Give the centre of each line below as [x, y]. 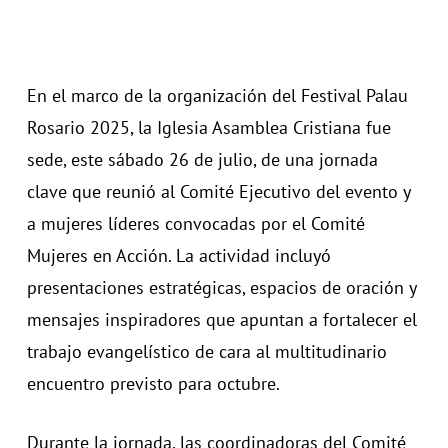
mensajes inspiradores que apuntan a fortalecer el [221, 319]
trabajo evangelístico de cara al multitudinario [206, 351]
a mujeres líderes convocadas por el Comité [195, 223]
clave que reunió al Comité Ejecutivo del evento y [218, 191]
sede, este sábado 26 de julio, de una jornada [202, 159]
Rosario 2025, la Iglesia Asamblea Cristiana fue [208, 127]
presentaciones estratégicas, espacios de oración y [221, 287]
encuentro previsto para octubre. [153, 383]
